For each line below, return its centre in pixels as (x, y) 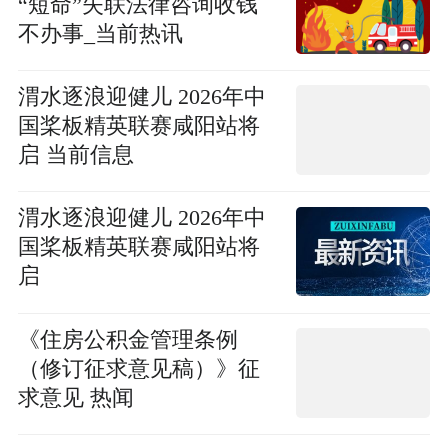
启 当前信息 (75, 154)
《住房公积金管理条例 (127, 339)
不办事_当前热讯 (100, 33)
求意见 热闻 (75, 397)
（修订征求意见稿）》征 (138, 368)
